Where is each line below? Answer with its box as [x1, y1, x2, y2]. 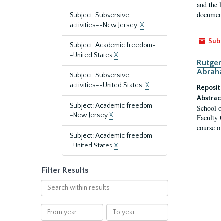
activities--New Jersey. [70, 21, 140, 29]
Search [40, 180, 62, 188]
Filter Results [42, 166, 89, 175]
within [40, 190, 61, 198]
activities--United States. [70, 81, 145, 89]
